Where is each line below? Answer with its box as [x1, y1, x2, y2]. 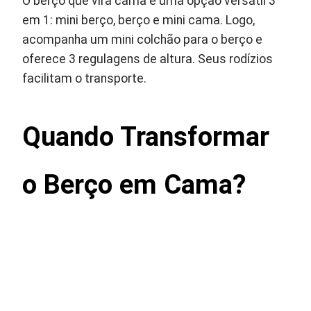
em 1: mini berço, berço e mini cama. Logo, [22, 13, 255, 27]
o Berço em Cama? [22, 169, 246, 200]
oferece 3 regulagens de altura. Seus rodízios [22, 52, 274, 66]
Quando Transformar [22, 121, 270, 152]
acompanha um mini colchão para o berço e [22, 33, 263, 47]
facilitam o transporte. [22, 72, 147, 85]
